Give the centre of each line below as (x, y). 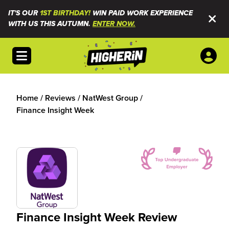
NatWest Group (110, 98)
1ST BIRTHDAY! (65, 13)
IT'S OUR (24, 13)
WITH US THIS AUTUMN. (50, 24)
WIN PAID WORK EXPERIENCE (142, 13)
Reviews (60, 98)
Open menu (37, 53)
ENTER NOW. (114, 24)
